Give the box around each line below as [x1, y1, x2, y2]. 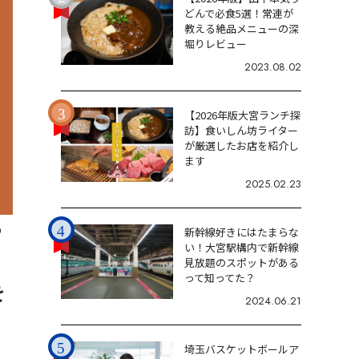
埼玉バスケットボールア [184, 341, 299, 357]
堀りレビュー [184, 36, 247, 51]
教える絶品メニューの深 [184, 21, 299, 36]
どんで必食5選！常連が [184, 6, 293, 21]
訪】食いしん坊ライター [184, 123, 298, 138]
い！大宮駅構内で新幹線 [184, 240, 299, 255]
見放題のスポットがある [184, 255, 299, 270]
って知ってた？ [184, 270, 256, 285]
